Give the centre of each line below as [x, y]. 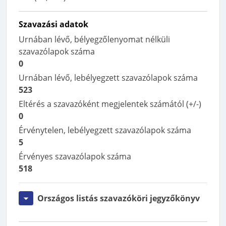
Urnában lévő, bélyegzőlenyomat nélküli [94, 39]
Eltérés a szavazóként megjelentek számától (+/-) [110, 104]
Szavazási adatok [53, 24]
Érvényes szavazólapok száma [75, 156]
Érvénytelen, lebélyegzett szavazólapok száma [105, 130]
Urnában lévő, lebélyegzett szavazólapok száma [108, 78]
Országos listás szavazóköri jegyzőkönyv [119, 198]
